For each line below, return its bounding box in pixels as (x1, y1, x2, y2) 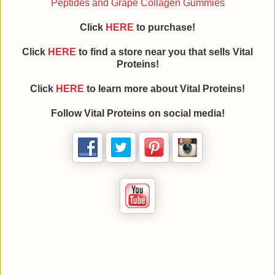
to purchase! (134, 22, 195, 33)
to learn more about (84, 83, 180, 95)
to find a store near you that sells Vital (76, 47, 253, 58)
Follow (50, 108, 84, 119)
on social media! (145, 108, 225, 119)
